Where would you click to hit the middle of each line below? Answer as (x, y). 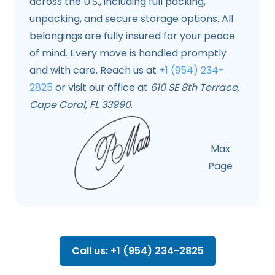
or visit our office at (102, 87)
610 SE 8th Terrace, (195, 87)
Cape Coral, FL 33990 (80, 104)
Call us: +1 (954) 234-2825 (137, 250)
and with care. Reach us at (94, 70)
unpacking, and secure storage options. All (131, 18)
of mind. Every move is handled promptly (128, 53)
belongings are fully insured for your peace (132, 36)
